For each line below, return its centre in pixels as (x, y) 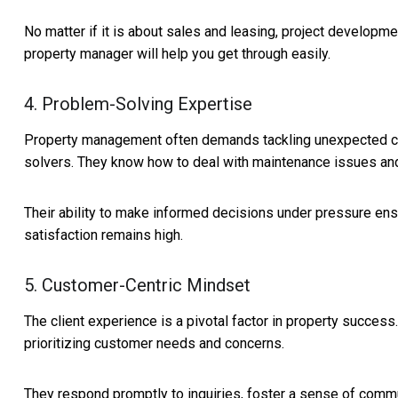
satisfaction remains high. (103, 235)
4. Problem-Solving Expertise (138, 104)
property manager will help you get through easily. (177, 54)
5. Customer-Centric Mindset (137, 286)
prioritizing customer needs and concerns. (154, 344)
